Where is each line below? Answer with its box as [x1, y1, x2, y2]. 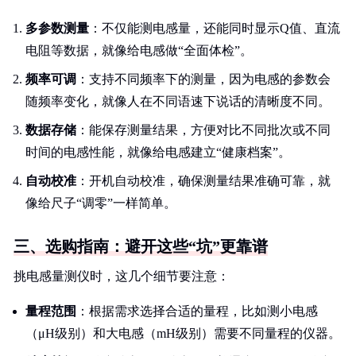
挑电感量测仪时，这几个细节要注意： [14, 269, 230, 283]
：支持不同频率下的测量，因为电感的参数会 [76, 72, 331, 86]
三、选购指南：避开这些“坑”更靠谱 [14, 238, 268, 255]
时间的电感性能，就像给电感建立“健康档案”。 [25, 145, 291, 159]
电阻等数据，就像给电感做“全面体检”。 [25, 44, 253, 57]
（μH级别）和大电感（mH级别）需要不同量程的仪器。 [25, 327, 341, 340]
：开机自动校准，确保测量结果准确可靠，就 [76, 174, 331, 188]
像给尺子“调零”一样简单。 [25, 196, 176, 210]
